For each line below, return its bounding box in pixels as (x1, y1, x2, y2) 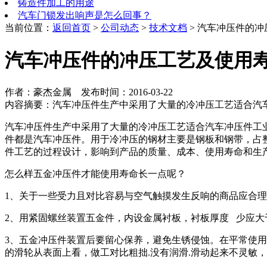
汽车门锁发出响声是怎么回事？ (18, 10, 151, 21)
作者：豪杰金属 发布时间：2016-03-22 (5, 87, 173, 97)
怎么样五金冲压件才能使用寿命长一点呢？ (5, 169, 186, 179)
